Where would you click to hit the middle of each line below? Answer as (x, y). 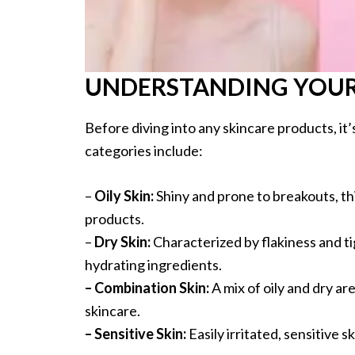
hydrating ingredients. (153, 265)
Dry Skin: (124, 242)
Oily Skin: (125, 196)
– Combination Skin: (147, 288)
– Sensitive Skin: (136, 334)
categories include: (144, 151)
